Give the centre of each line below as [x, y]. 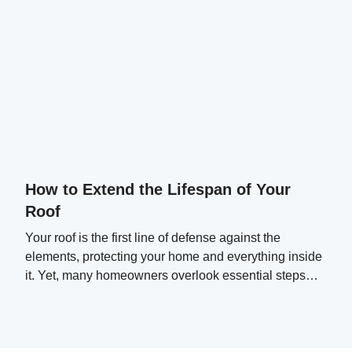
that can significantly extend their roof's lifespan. [158, 294]
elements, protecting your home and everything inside [174, 256]
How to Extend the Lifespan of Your [158, 189]
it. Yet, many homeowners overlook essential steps [165, 275]
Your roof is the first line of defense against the [153, 237]
